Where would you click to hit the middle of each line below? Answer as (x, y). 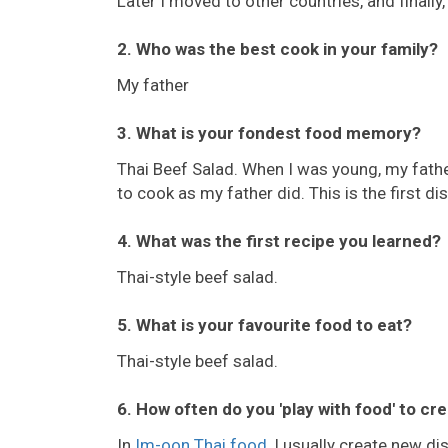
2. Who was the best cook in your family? (277, 48)
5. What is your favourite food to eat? (264, 324)
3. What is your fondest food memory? (269, 132)
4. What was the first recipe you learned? (279, 240)
